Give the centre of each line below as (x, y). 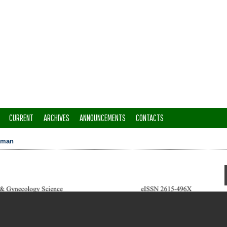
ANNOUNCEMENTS (103, 118)
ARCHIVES (56, 118)
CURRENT (21, 118)
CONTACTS (150, 118)
